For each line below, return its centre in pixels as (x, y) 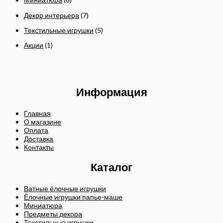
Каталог (111, 167)
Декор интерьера (52, 15)
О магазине (43, 121)
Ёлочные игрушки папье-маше (73, 197)
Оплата (36, 130)
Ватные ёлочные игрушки (65, 189)
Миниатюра (43, 206)
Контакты (39, 147)
